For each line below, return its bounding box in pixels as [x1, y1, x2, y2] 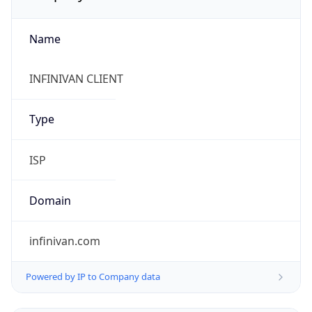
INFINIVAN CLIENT [29, 71, 123, 87]
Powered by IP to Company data [26, 270, 160, 283]
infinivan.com [29, 233, 100, 249]
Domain [29, 192, 71, 208]
